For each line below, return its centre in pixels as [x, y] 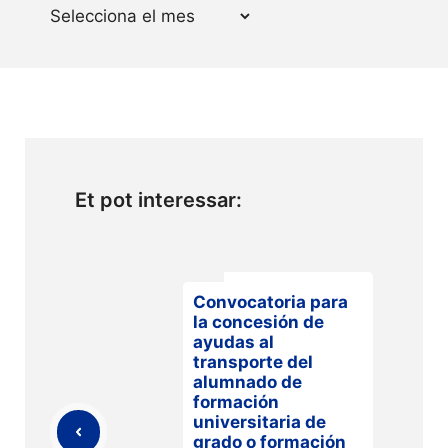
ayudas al [233, 341]
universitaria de [259, 421]
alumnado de [247, 381]
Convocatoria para [270, 301]
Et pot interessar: [158, 199]
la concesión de [258, 321]
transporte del [253, 361]
